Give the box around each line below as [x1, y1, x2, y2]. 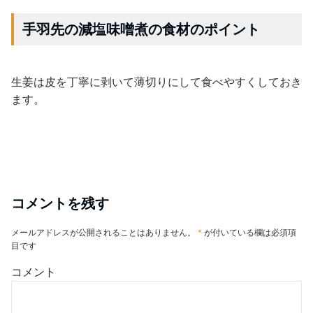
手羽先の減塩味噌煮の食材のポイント [22, 21, 260, 38]
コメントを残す [11, 195, 109, 212]
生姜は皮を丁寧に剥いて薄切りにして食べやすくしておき [11, 75, 302, 89]
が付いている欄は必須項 [202, 227, 296, 238]
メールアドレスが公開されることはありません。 [11, 227, 196, 238]
